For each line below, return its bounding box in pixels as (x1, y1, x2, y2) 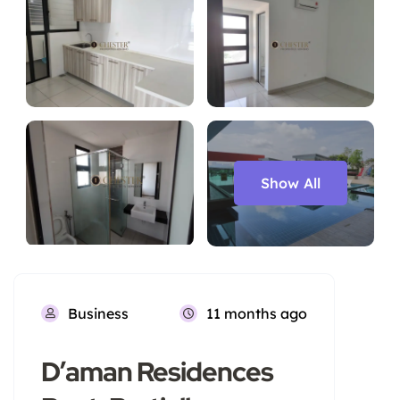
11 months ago (206, 304, 307, 322)
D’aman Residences (41, 353, 273, 389)
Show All (260, 174, 321, 193)
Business (68, 304, 129, 322)
